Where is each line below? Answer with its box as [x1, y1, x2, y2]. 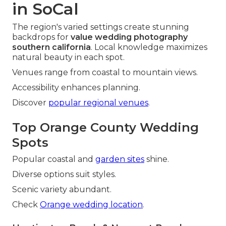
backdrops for [12, 32, 71, 42]
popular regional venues [48, 98, 148, 108]
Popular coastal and [12, 154, 95, 164]
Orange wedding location [40, 200, 143, 210]
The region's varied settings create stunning [12, 22, 189, 32]
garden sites [95, 154, 144, 164]
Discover [12, 98, 48, 108]
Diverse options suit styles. [12, 169, 116, 180]
